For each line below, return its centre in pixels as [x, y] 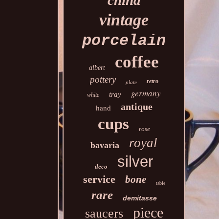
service [99, 179]
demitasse [140, 198]
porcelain [124, 41]
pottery [103, 79]
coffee [137, 62]
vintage [124, 20]
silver [135, 162]
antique [136, 107]
